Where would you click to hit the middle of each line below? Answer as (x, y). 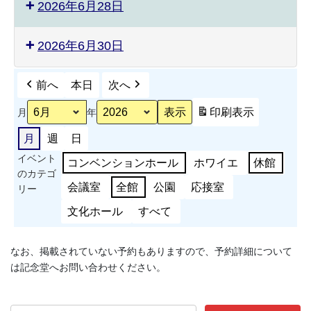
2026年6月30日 (81, 46)
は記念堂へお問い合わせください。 (88, 268)
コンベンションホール (123, 163)
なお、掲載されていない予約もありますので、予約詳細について (151, 252)
